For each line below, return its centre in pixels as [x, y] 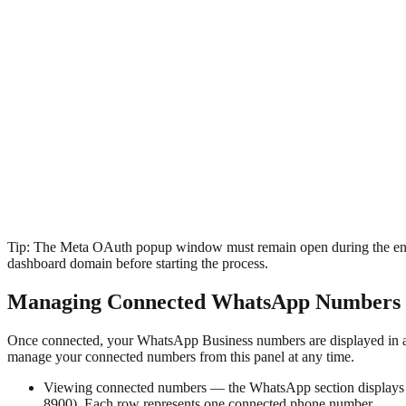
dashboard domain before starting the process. [138, 264]
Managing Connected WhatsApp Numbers [204, 302]
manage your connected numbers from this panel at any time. [181, 357]
